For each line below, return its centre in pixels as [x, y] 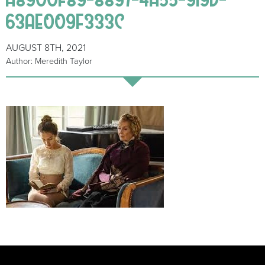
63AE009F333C [66, 21]
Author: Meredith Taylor [49, 62]
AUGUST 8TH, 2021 [46, 48]
